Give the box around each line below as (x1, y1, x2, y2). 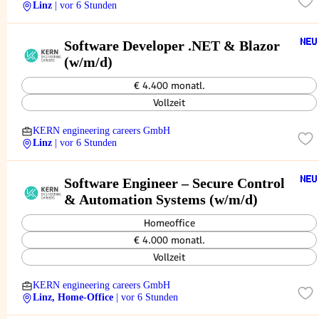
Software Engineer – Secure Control (64, 174, 285, 191)
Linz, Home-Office (33, 292, 113, 303)
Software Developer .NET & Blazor (64, 37, 280, 53)
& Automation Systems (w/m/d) (64, 191, 258, 207)
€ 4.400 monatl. (133, 80, 205, 91)
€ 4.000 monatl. (133, 234, 205, 246)
